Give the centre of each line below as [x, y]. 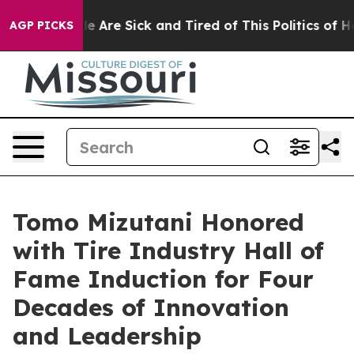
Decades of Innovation [151, 307]
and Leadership [107, 336]
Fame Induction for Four [163, 279]
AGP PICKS [41, 25]
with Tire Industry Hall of [168, 250]
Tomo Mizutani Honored [158, 222]
